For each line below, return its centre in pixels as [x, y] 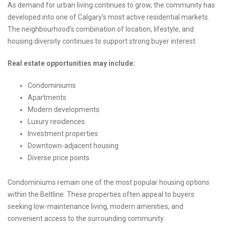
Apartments [47, 98]
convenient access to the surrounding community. [86, 219]
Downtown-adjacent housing [73, 146]
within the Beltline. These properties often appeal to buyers [101, 195]
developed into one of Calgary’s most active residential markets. [108, 17]
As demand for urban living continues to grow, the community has [111, 5]
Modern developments [64, 110]
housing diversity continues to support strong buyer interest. [102, 41]
